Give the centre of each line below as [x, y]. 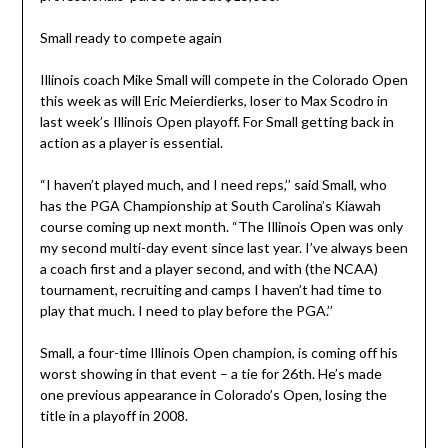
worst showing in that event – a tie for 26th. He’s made [210, 374]
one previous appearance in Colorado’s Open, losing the [213, 395]
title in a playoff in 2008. [113, 416]
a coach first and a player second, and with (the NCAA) [208, 269]
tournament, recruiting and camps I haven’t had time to [210, 290]
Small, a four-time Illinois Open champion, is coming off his [218, 353]
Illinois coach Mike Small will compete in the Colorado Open [223, 80]
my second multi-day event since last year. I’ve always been [223, 248]
